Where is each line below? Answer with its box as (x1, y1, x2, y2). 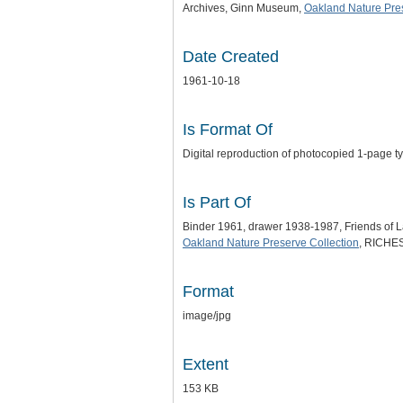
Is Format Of (183, 121, 273, 139)
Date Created (183, 48, 279, 66)
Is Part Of (183, 193, 251, 211)
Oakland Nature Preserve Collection (183, 237, 359, 249)
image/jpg (183, 309, 231, 322)
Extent (183, 355, 228, 373)
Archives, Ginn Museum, (183, 2, 304, 14)
